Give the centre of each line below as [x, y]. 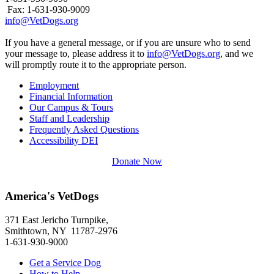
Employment [54, 86]
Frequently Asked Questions [84, 130]
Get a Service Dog [65, 262]
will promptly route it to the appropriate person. [96, 65]
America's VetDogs [52, 196]
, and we [237, 54]
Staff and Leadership [69, 119]
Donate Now [137, 161]
